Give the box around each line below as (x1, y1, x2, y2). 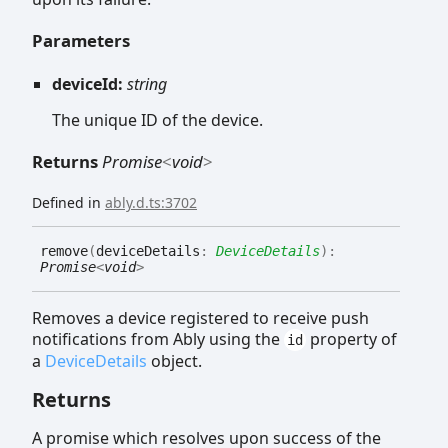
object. (147, 350, 202, 373)
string (127, 72, 167, 95)
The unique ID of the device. (52, 108, 263, 131)
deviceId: (52, 72, 127, 95)
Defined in (32, 193, 105, 213)
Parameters (32, 29, 130, 53)
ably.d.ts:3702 (105, 193, 197, 213)
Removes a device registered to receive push (32, 307, 369, 330)
